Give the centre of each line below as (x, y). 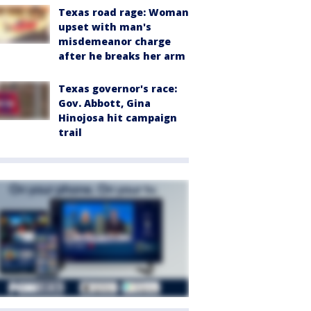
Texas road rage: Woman (124, 12)
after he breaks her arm (122, 56)
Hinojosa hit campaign (118, 117)
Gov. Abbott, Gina (104, 103)
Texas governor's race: (118, 88)
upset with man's (105, 26)
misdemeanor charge (115, 41)
